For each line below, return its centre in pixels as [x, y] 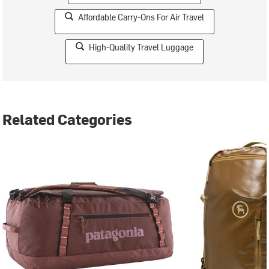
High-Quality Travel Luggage [141, 47]
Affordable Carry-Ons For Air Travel [141, 17]
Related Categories [68, 119]
